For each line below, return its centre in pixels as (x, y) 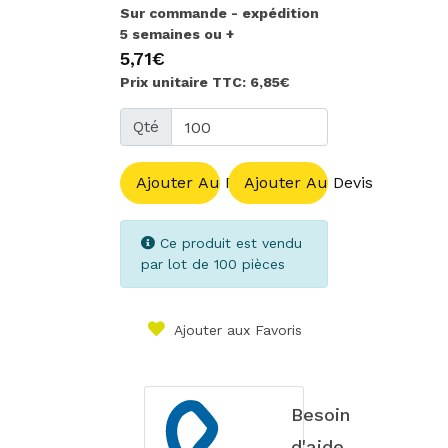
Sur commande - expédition (219, 13)
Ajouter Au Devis (308, 183)
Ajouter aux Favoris (238, 330)
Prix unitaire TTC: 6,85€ (205, 82)
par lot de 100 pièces (213, 264)
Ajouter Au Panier (205, 183)
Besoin (320, 415)
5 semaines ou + (177, 34)
